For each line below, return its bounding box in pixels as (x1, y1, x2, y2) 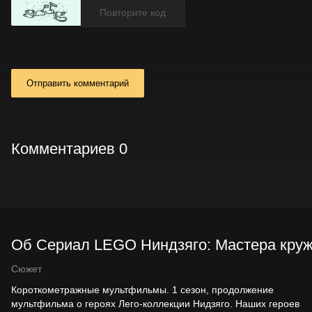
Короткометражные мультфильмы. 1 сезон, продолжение (11, 283, 274, 295)
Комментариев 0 (11, 139, 127, 157)
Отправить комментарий (26, 77, 129, 88)
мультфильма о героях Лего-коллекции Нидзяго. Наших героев (11, 297, 299, 309)
